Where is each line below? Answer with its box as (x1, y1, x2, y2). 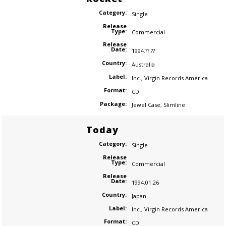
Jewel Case (131, 101, 160, 109)
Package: (99, 99, 127, 107)
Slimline (163, 101, 185, 109)
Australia (131, 60, 155, 68)
